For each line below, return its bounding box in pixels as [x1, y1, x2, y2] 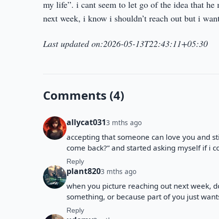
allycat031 [66, 117, 106, 128]
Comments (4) [43, 87, 124, 103]
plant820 [66, 166, 101, 176]
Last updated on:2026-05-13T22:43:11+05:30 [43, 38, 208, 49]
